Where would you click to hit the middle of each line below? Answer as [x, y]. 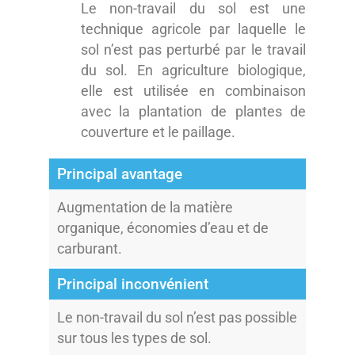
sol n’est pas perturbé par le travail [193, 50]
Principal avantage [119, 174]
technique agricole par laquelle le [193, 29]
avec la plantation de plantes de [193, 111]
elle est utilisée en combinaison [193, 91]
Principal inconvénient [132, 284]
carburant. [89, 248]
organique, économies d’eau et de [162, 228]
